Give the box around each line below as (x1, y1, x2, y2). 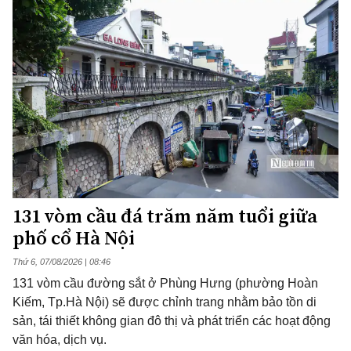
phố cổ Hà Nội (13, 224, 135, 251)
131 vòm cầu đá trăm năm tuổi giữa (13, 202, 317, 229)
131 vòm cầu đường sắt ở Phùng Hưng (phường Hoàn (13, 276, 318, 290)
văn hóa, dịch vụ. (13, 332, 107, 346)
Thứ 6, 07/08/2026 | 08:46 (13, 256, 110, 266)
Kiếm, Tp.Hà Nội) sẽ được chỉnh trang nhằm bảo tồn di (13, 295, 317, 309)
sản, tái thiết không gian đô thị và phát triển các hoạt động (13, 313, 331, 327)
